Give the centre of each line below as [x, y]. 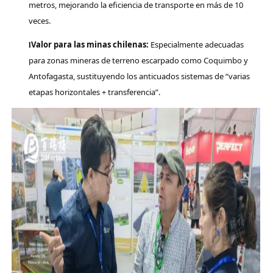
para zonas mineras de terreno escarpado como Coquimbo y [138, 60]
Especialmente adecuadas [196, 44]
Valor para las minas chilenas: [90, 44]
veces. [39, 20]
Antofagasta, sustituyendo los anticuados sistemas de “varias [139, 76]
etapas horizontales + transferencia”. [94, 92]
